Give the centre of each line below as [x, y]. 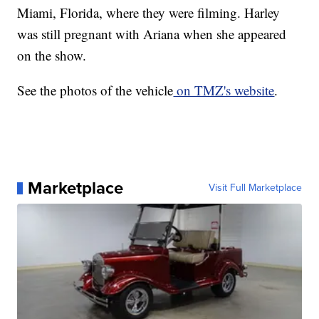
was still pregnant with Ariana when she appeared [152, 34]
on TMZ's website [224, 90]
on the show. [52, 56]
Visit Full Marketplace [255, 188]
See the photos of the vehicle [95, 90]
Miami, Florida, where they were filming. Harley [149, 13]
